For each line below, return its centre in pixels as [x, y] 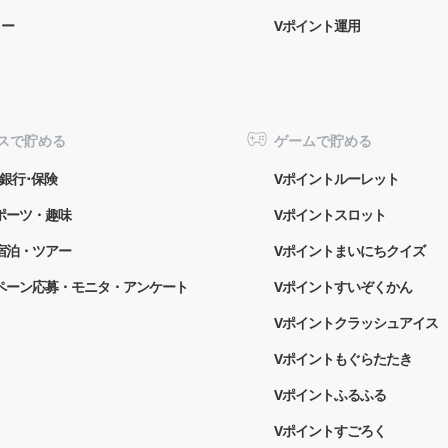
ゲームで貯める [323, 140]
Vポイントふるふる [330, 394]
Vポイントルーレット [336, 178]
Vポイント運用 [317, 25]
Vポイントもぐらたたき [343, 358]
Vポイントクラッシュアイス [356, 322]
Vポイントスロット [330, 214]
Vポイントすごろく [330, 430]
